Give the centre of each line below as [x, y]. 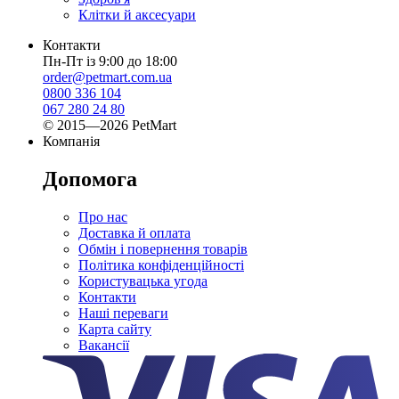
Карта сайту [115, 329]
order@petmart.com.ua [107, 77]
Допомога [90, 179]
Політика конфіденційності [161, 265]
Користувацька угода [143, 281]
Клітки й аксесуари [137, 14]
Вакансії [104, 345]
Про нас [103, 216]
